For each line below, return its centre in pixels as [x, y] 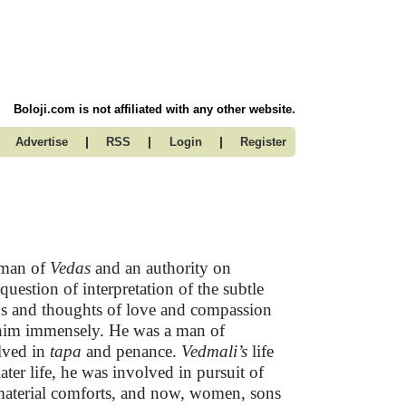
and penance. [131, 351]
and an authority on [161, 268]
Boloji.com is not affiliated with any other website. [155, 109]
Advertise [41, 142]
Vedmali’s [214, 351]
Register [263, 142]
